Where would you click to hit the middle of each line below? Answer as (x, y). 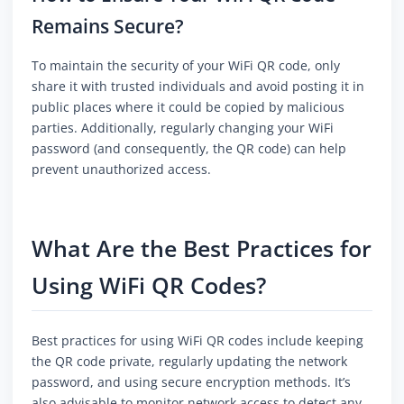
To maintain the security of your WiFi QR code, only (186, 66)
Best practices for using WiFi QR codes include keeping (197, 341)
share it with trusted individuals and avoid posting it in (198, 87)
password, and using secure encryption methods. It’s (191, 382)
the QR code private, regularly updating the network (189, 362)
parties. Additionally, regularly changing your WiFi (183, 128)
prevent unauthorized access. (121, 170)
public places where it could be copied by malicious (188, 107)
